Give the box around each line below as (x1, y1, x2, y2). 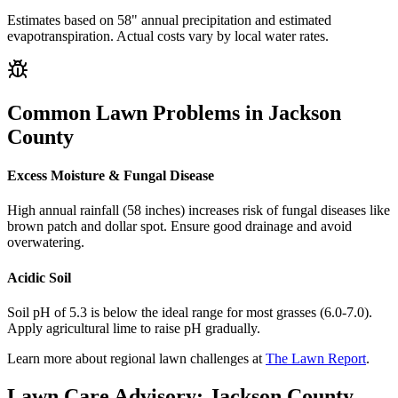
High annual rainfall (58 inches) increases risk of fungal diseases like (7, 203, 390, 219)
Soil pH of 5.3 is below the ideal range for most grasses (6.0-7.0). (7, 305, 372, 320)
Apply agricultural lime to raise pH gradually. (7, 321, 260, 336)
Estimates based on (7, 12, 117, 28)
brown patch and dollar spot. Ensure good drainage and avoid (7, 219, 352, 235)
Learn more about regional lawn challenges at (7, 351, 262, 366)
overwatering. (7, 235, 84, 251)
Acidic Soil (7, 269, 71, 285)
